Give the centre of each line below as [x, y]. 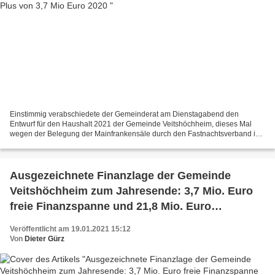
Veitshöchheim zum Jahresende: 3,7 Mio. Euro [131, 191]
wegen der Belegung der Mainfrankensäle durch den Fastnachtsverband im [136, 134]
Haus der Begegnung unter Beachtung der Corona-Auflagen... [113, 144]
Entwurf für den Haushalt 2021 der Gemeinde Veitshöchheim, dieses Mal [131, 124]
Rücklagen [38, 222]
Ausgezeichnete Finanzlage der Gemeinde [120, 176]
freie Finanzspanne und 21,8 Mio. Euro [110, 207]
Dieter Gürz [45, 239]
